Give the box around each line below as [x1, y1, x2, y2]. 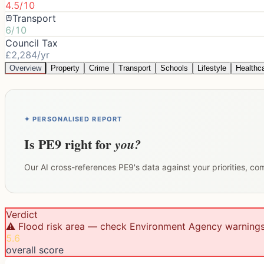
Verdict [6, 208, 38, 220]
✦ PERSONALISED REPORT [24, 114, 123, 123]
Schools [160, 63, 188, 72]
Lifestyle [197, 63, 226, 72]
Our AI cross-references [24, 161, 118, 172]
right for [61, 134, 115, 154]
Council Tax [5, 37, 58, 49]
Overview [9, 63, 41, 72]
